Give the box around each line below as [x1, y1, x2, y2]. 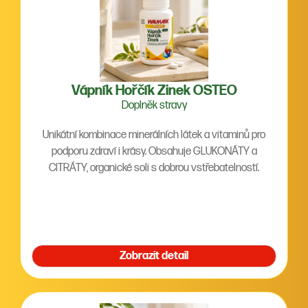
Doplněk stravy [121, 99, 187, 112]
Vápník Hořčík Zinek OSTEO [71, 82, 237, 99]
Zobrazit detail [120, 250, 188, 263]
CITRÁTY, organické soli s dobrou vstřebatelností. [49, 162, 259, 175]
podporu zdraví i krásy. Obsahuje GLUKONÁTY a [51, 145, 148, 158]
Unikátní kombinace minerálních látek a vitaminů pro [43, 129, 265, 142]
